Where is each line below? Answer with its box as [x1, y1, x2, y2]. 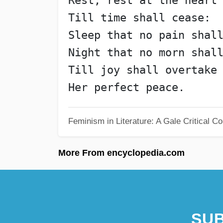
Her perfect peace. [68, 81, 185, 94]
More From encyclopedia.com [58, 147, 185, 158]
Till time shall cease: [68, 11, 211, 24]
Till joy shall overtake [68, 64, 217, 77]
